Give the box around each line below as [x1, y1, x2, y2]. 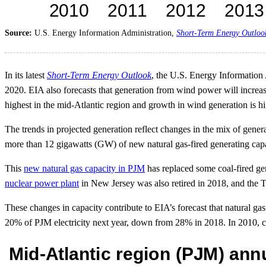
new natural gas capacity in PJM [24, 163, 145, 174]
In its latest [5, 70, 47, 81]
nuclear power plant [5, 178, 79, 189]
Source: [5, 28, 34, 38]
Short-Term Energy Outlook [47, 70, 151, 81]
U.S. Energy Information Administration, [34, 28, 176, 38]
